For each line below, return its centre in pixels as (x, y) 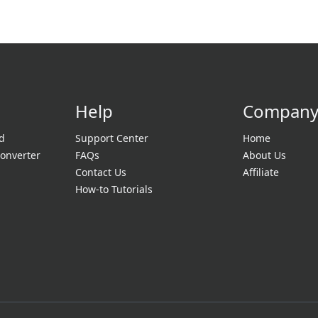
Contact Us (100, 172)
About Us (265, 155)
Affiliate (261, 172)
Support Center (111, 138)
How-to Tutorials (114, 189)
